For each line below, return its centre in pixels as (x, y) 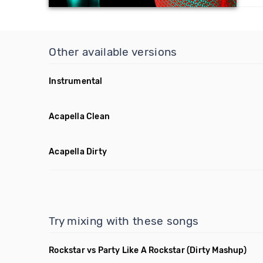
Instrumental (76, 81)
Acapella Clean (80, 117)
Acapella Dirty (78, 152)
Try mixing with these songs (124, 221)
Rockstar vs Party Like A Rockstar (117, 250)
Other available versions (113, 52)
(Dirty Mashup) (217, 250)
